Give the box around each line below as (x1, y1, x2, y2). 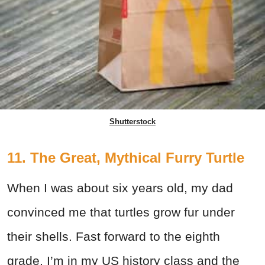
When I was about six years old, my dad (7, 180, 233, 195)
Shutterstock (109, 117, 156, 126)
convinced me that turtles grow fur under (7, 205, 235, 219)
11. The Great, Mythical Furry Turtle (7, 149, 244, 166)
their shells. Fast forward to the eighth (7, 229, 220, 243)
